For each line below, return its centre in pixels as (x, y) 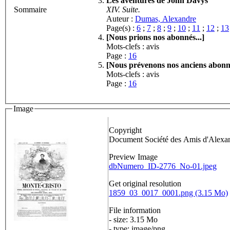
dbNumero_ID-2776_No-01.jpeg (163, 166)
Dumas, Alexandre (166, 18)
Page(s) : (121, 28)
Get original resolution (145, 184)
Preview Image (133, 157)
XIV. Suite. (123, 9)
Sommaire (30, 9)
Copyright (125, 130)
